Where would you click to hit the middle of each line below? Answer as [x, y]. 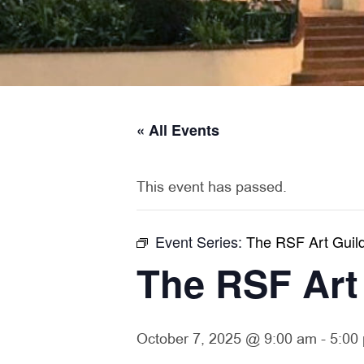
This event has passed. [212, 188]
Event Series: [201, 241]
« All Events [178, 130]
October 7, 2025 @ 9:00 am [227, 340]
